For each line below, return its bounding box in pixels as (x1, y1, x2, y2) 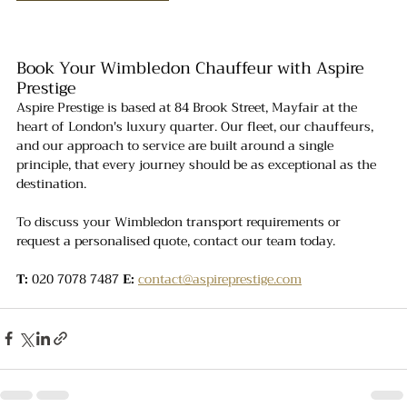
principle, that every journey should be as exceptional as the (16, 153, 380, 175)
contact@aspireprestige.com (138, 267, 302, 290)
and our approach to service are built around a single (16, 134, 337, 156)
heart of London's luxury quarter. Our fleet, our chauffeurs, (16, 114, 377, 137)
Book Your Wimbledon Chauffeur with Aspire (16, 53, 369, 83)
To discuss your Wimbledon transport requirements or (16, 210, 344, 233)
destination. (16, 172, 86, 194)
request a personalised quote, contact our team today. (16, 229, 335, 252)
